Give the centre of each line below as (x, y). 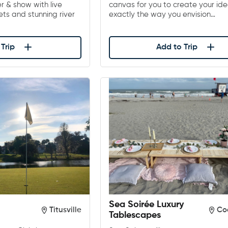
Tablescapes (135, 216)
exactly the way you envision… (162, 14)
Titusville (66, 210)
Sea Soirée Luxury (147, 205)
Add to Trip (177, 47)
